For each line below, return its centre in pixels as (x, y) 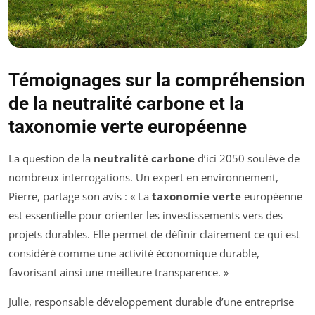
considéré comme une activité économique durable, (134, 253)
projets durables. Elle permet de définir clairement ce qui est (154, 234)
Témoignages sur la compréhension (157, 81)
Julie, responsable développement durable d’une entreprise (151, 302)
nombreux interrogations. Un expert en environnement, (143, 178)
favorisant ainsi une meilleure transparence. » (118, 272)
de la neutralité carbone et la (126, 104)
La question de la (51, 159)
